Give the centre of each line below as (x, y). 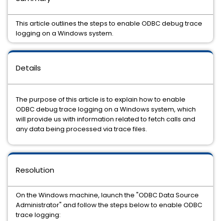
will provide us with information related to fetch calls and (106, 119)
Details (28, 68)
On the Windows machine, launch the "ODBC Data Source (107, 195)
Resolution (35, 170)
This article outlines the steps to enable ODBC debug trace (109, 23)
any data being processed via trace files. (81, 129)
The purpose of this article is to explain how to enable (101, 99)
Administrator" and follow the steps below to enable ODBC (109, 205)
